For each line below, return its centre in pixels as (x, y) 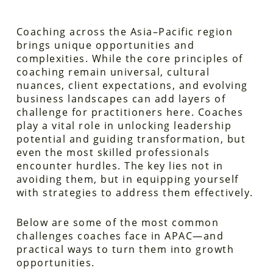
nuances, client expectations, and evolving (132, 85)
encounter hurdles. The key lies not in (120, 166)
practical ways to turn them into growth (125, 249)
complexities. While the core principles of (129, 58)
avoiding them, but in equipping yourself (127, 179)
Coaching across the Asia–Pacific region (125, 32)
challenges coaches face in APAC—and (120, 236)
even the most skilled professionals (113, 152)
